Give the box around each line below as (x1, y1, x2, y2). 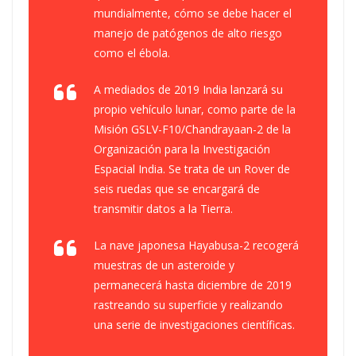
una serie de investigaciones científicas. (94, 317, 295, 332)
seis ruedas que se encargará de (94, 181, 260, 196)
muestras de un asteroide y (94, 257, 234, 273)
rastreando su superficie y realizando (94, 297, 283, 312)
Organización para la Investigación (94, 141, 270, 157)
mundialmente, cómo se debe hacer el (94, 6, 292, 21)
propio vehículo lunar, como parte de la (94, 102, 296, 117)
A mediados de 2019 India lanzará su (94, 82, 283, 97)
